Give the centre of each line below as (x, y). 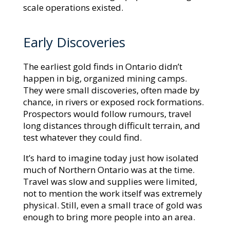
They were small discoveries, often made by (111, 90)
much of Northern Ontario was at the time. (109, 170)
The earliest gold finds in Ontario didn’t (102, 66)
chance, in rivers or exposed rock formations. (113, 102)
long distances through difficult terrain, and (111, 126)
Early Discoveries (74, 42)
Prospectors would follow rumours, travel (107, 114)
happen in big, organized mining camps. (105, 78)
